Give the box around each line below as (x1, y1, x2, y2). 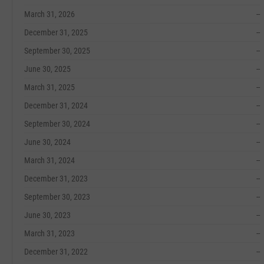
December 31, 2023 (24, 174, 88, 183)
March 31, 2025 (24, 82, 75, 92)
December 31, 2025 (24, 28, 88, 37)
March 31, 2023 (24, 229, 75, 238)
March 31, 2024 (24, 156, 75, 165)
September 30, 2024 (24, 119, 90, 128)
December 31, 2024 (24, 101, 88, 110)
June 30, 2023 (24, 210, 71, 220)
